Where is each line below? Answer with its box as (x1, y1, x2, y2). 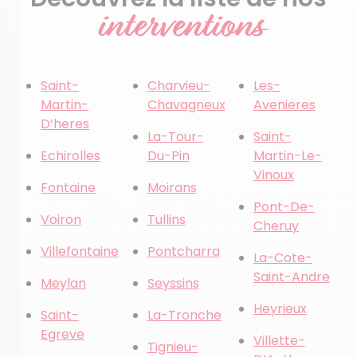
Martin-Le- (253, 147, 322, 165)
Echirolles (41, 147, 101, 165)
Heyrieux (253, 300, 307, 318)
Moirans (147, 178, 197, 197)
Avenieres (253, 96, 316, 114)
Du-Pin (147, 147, 190, 165)
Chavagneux (147, 96, 226, 114)
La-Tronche (147, 306, 222, 324)
